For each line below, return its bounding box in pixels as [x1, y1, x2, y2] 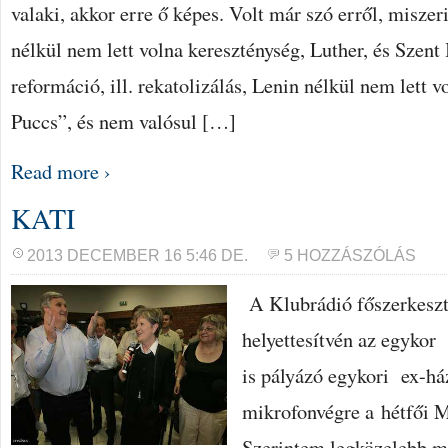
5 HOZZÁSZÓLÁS [284, 247, 416, 264]
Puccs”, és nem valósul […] [11, 107, 236, 135]
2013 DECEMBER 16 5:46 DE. [27, 247, 248, 264]
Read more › [11, 157, 111, 185]
